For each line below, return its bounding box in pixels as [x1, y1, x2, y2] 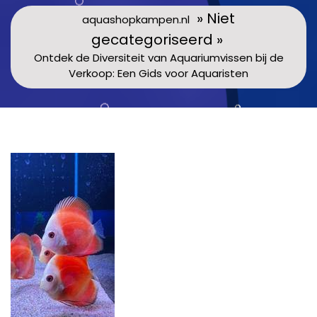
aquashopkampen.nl [82, 11, 190, 27]
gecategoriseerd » [91, 29, 226, 50]
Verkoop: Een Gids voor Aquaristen [69, 65, 248, 81]
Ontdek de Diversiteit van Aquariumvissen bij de [33, 50, 284, 65]
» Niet [190, 8, 235, 28]
